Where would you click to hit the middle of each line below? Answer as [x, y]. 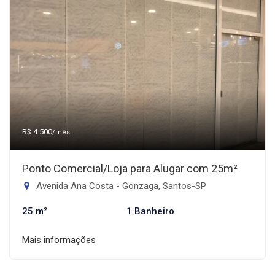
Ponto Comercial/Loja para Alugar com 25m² [130, 168]
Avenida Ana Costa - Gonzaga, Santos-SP [120, 186]
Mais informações [59, 240]
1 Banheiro [150, 211]
